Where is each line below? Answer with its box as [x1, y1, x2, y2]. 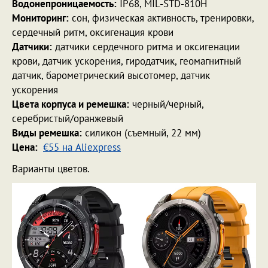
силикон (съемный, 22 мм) [82, 126, 201, 139]
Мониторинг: [12, 11, 69, 25]
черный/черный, [129, 97, 203, 111]
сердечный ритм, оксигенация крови [12, 25, 173, 39]
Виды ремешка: [12, 126, 82, 139]
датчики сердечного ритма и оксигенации [52, 39, 240, 53]
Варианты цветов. [12, 162, 90, 175]
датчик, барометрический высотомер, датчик [12, 68, 210, 82]
